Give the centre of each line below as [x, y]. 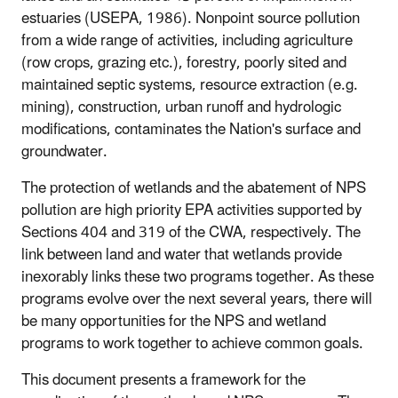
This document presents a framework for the [163, 380]
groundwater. [64, 151]
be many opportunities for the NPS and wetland [174, 321]
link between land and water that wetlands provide [182, 255]
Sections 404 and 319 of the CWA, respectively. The [191, 232]
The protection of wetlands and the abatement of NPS [194, 188]
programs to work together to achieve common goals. [192, 343]
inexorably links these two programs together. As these [198, 277]
